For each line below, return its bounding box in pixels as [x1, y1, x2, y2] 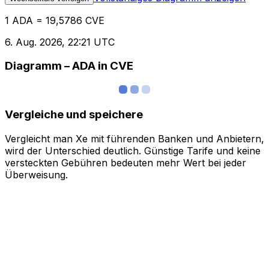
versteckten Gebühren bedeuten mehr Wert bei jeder [5, 156, 246, 169]
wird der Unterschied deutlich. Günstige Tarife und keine [5, 144, 261, 157]
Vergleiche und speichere [5, 107, 143, 121]
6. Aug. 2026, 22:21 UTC [5, 35, 115, 48]
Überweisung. [5, 168, 68, 181]
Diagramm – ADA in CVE [5, 59, 133, 73]
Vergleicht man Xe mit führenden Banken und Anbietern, [5, 132, 264, 145]
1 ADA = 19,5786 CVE [5, 14, 104, 26]
